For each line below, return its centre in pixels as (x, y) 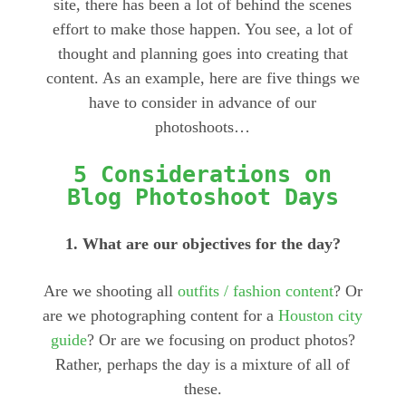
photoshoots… (203, 126)
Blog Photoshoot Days (203, 197)
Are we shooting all (110, 290)
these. (203, 388)
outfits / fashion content (255, 290)
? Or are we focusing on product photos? (221, 339)
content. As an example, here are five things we (203, 77)
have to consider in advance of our (203, 102)
